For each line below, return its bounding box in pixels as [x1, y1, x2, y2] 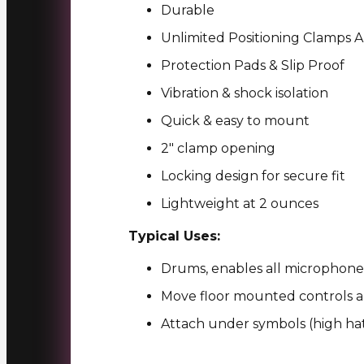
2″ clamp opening [160, 140, 275, 156]
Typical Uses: [128, 227, 220, 244]
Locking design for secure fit [160, 167, 345, 184]
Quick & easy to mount [160, 112, 310, 128]
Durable [160, 2, 214, 18]
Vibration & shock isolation [160, 84, 328, 101]
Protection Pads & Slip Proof [160, 57, 344, 73]
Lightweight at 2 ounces [160, 195, 318, 211]
